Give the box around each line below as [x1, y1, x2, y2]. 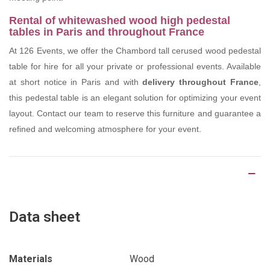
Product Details [9, 166, 82, 181]
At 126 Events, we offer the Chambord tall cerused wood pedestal [9, 46, 261, 56]
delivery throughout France [142, 77, 259, 87]
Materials [9, 253, 52, 265]
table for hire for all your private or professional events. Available [9, 61, 261, 72]
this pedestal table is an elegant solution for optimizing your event [9, 93, 261, 103]
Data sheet [9, 209, 80, 226]
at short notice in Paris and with [9, 77, 143, 87]
